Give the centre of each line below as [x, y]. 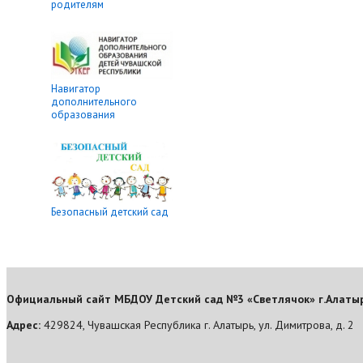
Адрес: [25, 325]
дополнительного [94, 102]
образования [83, 115]
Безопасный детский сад [110, 211]
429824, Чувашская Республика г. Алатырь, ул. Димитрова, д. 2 [199, 325]
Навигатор [76, 89]
